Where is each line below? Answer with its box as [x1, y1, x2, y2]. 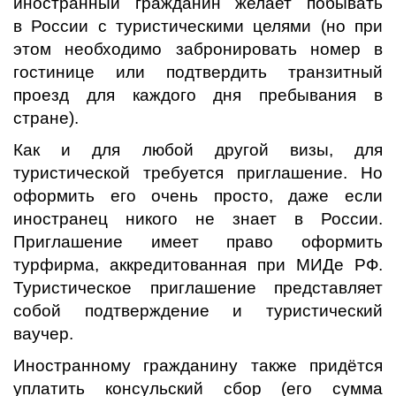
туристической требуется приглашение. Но [13, 164, 383, 182]
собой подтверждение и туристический [13, 301, 383, 320]
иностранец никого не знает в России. [13, 209, 383, 228]
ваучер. [13, 324, 73, 343]
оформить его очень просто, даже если [13, 187, 383, 205]
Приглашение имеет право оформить [13, 232, 383, 251]
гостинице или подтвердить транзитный [13, 63, 383, 81]
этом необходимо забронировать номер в [13, 40, 383, 58]
